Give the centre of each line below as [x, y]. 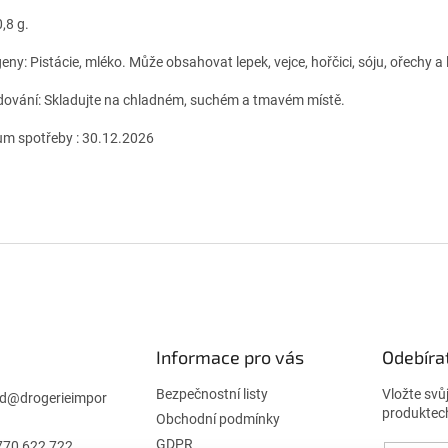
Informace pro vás [229, 357]
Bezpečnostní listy [211, 394]
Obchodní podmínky [217, 419]
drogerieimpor [63, 398]
